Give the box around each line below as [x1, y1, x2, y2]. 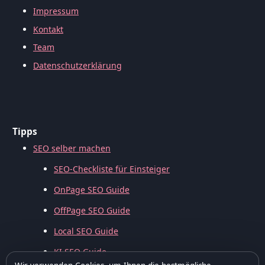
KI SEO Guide [54, 246, 106, 258]
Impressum [33, 5, 79, 17]
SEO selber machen [33, 143, 111, 154]
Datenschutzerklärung [33, 60, 122, 72]
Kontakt [33, 23, 63, 35]
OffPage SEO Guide [54, 205, 130, 216]
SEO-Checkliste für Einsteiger [54, 163, 170, 175]
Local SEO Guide [54, 225, 118, 237]
